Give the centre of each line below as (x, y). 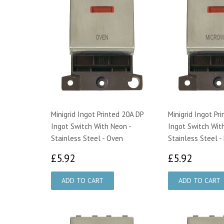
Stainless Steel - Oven (87, 138)
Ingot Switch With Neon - (91, 126)
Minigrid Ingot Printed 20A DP (97, 114)
